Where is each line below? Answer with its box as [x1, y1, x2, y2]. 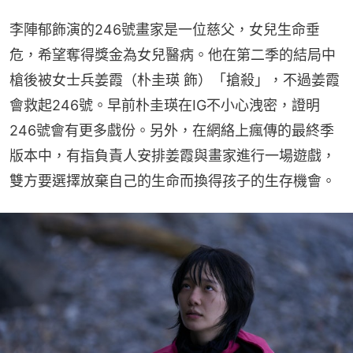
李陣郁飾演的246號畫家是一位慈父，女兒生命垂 [9, 20, 320, 38]
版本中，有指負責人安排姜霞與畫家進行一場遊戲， [9, 147, 336, 164]
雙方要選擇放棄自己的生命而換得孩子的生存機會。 [9, 172, 336, 189]
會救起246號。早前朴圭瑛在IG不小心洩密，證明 [9, 96, 320, 113]
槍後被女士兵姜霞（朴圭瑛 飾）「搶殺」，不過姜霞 [9, 71, 340, 88]
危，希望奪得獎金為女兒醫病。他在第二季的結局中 [9, 46, 336, 63]
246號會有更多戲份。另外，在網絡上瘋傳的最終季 [9, 121, 334, 139]
